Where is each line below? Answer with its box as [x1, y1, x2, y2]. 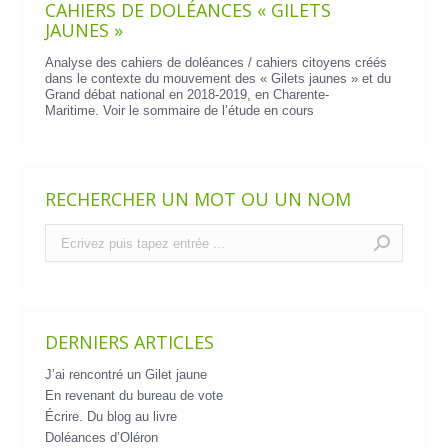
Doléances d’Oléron [45, 430, 158, 445]
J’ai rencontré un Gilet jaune [45, 367, 207, 382]
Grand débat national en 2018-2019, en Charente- [45, 87, 329, 102]
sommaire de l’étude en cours [143, 103, 314, 118]
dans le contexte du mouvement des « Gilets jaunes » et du [45, 71, 391, 86]
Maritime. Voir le [45, 103, 143, 118]
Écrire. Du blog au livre [45, 409, 177, 424]
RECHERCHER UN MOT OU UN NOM [45, 187, 351, 211]
